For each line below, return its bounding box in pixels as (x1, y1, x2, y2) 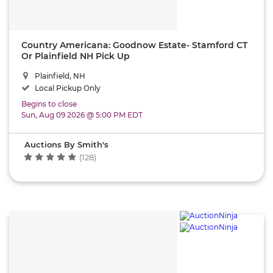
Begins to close (21, 99, 77, 108)
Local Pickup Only (33, 83, 101, 93)
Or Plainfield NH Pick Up (21, 50, 130, 62)
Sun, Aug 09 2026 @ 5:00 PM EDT (21, 110, 143, 119)
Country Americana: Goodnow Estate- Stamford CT (21, 39, 247, 51)
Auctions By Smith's (24, 139, 108, 149)
